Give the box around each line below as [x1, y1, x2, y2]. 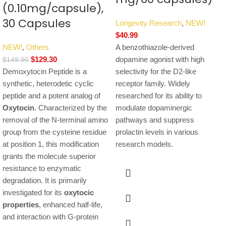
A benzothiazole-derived [116, 43, 194, 52]
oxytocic [64, 188, 94, 197]
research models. [116, 140, 173, 149]
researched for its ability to [116, 91, 202, 100]
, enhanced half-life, [39, 200, 102, 209]
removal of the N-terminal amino [3, 116, 108, 125]
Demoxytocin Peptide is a [3, 67, 87, 76]
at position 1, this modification [3, 140, 99, 149]
